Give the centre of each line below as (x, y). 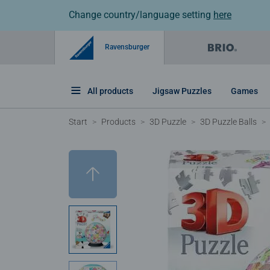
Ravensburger (126, 47)
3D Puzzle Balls (228, 121)
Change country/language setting (141, 15)
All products (110, 91)
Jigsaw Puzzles (182, 91)
